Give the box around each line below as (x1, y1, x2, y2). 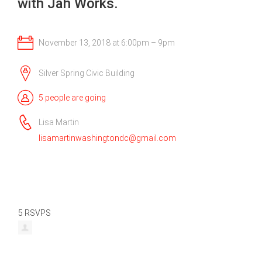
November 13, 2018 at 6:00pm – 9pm (37, 37, 175, 47)
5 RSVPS (18, 208, 51, 218)
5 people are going (39, 92, 106, 102)
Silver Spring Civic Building (37, 68, 135, 78)
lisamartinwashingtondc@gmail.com (39, 133, 176, 143)
